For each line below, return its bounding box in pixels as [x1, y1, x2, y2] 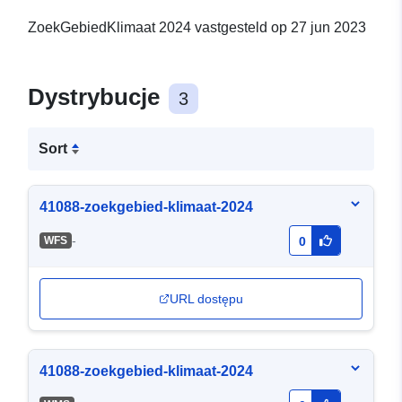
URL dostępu [170, 292, 243, 307]
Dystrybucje [28, 83, 166, 111]
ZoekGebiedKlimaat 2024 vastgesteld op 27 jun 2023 [28, 20, 366, 36]
